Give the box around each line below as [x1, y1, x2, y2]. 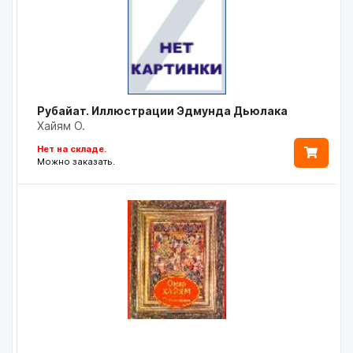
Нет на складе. [37, 143, 106, 154]
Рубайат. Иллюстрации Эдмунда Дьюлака [37, 103, 288, 117]
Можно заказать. [37, 155, 115, 167]
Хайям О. [37, 118, 85, 132]
